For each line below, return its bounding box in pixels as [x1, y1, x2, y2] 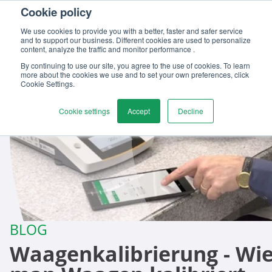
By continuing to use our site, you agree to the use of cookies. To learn [21, 60, 250, 70]
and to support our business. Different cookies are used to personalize [21, 35, 251, 45]
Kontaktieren [93, 13, 158, 26]
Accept [127, 106, 150, 116]
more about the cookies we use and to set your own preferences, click [21, 69, 249, 80]
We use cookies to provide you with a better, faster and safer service [21, 25, 243, 36]
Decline [177, 106, 203, 116]
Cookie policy [21, 4, 92, 20]
